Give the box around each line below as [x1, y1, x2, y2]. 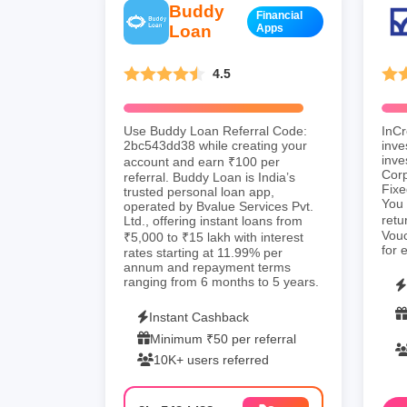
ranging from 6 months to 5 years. [124, 273, 319, 289]
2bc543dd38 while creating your [124, 137, 307, 153]
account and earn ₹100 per [124, 154, 280, 169]
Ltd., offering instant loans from [124, 213, 303, 228]
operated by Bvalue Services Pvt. [124, 198, 313, 213]
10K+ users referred [154, 352, 269, 367]
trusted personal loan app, [124, 184, 274, 199]
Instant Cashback [149, 309, 249, 324]
